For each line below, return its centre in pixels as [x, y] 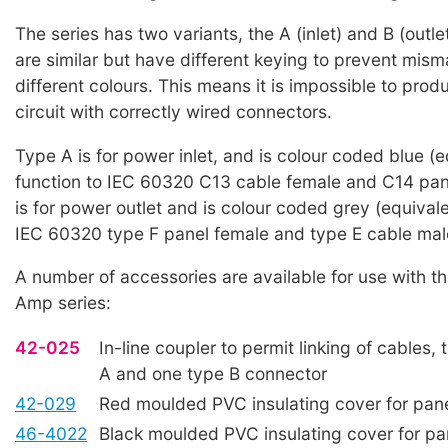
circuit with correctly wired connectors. [173, 112]
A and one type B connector [213, 374]
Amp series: [63, 303]
